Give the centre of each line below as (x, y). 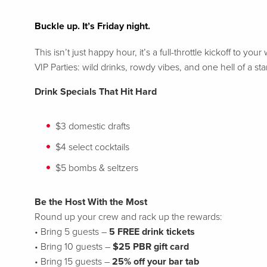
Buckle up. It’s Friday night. (92, 26)
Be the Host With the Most (91, 202)
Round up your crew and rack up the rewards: (128, 217)
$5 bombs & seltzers (97, 168)
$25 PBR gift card (150, 247)
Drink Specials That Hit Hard (95, 92)
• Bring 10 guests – (73, 247)
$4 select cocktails (92, 147)
